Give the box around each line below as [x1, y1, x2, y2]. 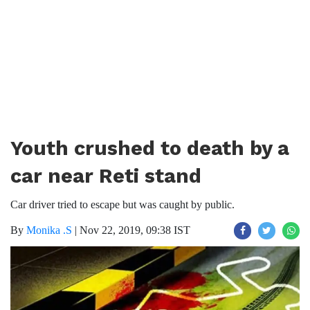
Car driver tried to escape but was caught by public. [10, 199, 235, 210]
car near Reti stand [10, 164, 201, 188]
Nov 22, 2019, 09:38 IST [80, 224, 190, 236]
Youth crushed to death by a [10, 136, 289, 160]
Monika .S [26, 224, 72, 236]
